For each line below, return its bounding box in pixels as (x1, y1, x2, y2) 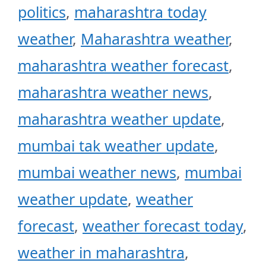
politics (18, 1, 66, 22)
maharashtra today (74, 1, 207, 22)
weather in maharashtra (18, 242, 185, 262)
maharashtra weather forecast (18, 55, 229, 75)
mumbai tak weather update (18, 135, 214, 156)
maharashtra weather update (18, 108, 221, 129)
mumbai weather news (18, 161, 176, 182)
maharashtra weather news (18, 81, 208, 102)
